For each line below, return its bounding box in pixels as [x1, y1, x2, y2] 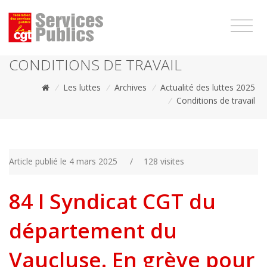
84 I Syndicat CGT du [9, 187, 216, 216]
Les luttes [63, 82, 101, 93]
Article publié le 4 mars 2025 [9, 156, 117, 167]
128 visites [143, 156, 184, 167]
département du [9, 216, 177, 245]
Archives [114, 82, 147, 93]
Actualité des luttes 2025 [160, 82, 255, 93]
